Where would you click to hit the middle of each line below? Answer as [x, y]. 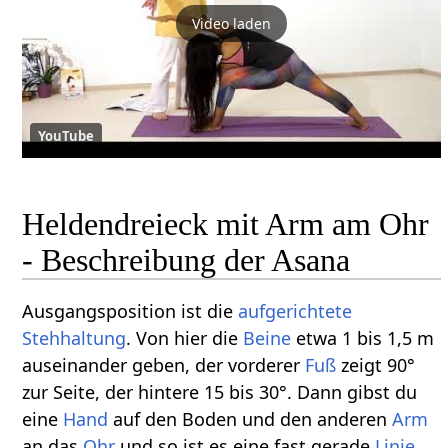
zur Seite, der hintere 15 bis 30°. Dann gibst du [220, 391]
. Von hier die [185, 337]
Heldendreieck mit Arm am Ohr [226, 223]
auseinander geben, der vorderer [164, 364]
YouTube [66, 136]
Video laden [232, 23]
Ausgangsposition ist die [130, 310]
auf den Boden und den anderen [250, 418]
